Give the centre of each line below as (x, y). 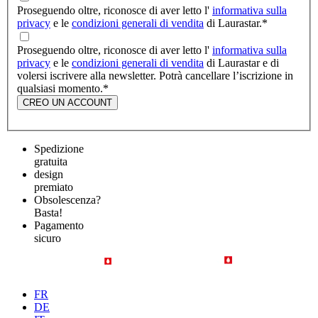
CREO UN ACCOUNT (67, 103)
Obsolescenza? (67, 200)
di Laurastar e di (241, 63)
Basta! (48, 213)
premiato (54, 187)
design (49, 175)
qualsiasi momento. (60, 89)
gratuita (51, 162)
